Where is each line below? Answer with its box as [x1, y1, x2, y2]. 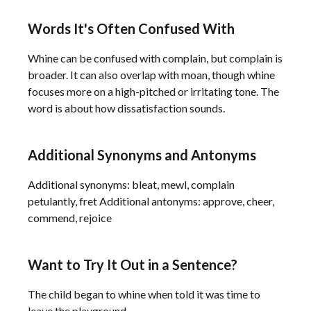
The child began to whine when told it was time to [28, 287, 260, 301]
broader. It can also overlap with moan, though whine [28, 68, 275, 81]
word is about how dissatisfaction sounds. [28, 101, 225, 115]
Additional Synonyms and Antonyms [28, 146, 256, 163]
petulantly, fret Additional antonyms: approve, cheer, [28, 194, 274, 208]
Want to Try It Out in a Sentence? [28, 256, 237, 273]
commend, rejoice [28, 211, 112, 224]
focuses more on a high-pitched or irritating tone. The [28, 85, 279, 98]
